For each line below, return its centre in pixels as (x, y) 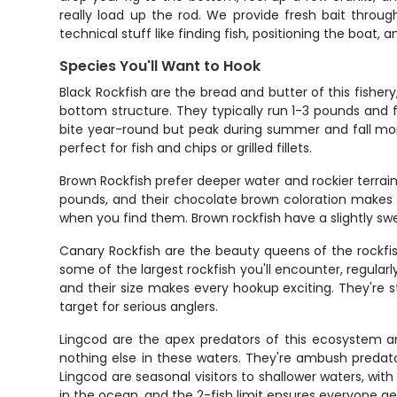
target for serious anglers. (139, 307)
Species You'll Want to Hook (160, 66)
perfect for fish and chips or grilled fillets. (186, 148)
